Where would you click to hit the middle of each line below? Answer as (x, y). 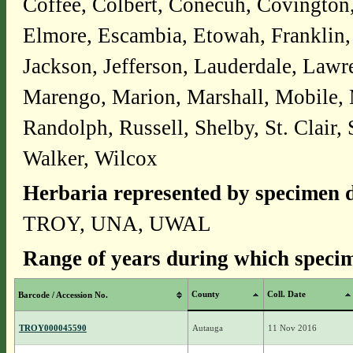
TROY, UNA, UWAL (117, 224)
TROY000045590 (52, 328)
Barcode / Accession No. (63, 295)
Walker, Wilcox (90, 158)
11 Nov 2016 (292, 328)
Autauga (207, 328)
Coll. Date (286, 294)
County (205, 294)
